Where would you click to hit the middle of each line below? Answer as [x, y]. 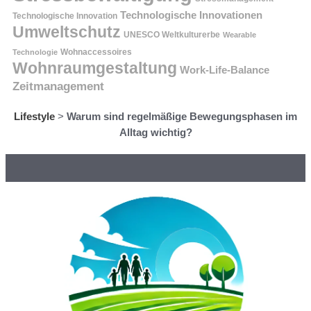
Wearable [239, 35]
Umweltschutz [67, 32]
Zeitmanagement [58, 87]
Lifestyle [34, 117]
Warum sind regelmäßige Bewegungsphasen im [182, 117]
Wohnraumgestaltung [95, 68]
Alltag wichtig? [155, 133]
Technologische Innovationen [191, 16]
